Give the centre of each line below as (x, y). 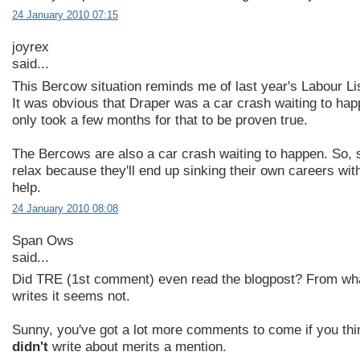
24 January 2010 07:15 (65, 15)
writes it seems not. (71, 297)
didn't (30, 347)
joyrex (31, 47)
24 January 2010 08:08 (65, 208)
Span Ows (43, 240)
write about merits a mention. (137, 347)
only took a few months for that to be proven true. (160, 120)
